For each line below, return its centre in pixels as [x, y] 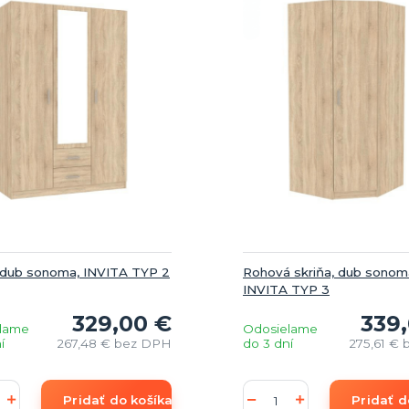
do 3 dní [268, 343]
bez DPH [142, 343]
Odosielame [280, 328]
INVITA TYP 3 [286, 289]
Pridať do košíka [118, 399]
